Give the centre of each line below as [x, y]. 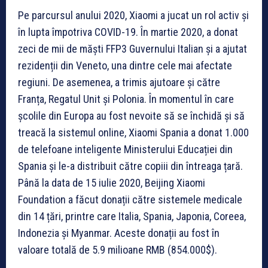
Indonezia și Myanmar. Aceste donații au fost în [119, 233]
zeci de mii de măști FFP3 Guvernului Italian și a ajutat [133, 48]
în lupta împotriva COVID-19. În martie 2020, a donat [128, 32]
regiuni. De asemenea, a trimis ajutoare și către [119, 82]
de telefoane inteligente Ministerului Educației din [125, 149]
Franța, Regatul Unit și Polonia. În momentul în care [126, 99]
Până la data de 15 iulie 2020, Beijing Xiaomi [112, 182]
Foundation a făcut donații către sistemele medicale [130, 199]
